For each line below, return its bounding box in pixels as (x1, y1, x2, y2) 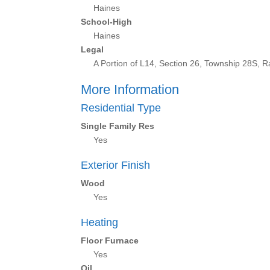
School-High (81, 17, 133, 27)
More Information (81, 82, 180, 97)
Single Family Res (81, 121, 155, 131)
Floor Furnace (81, 236, 139, 245)
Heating (81, 216, 119, 228)
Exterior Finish (81, 159, 151, 171)
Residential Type (81, 102, 162, 114)
